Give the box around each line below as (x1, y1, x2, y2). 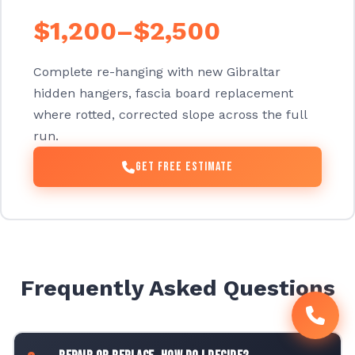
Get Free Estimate (136, 159, 233, 175)
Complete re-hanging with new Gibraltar (33, 64, 281, 80)
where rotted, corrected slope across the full (33, 107, 307, 123)
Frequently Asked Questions (20, 275, 335, 302)
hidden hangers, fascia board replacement (33, 86, 293, 101)
